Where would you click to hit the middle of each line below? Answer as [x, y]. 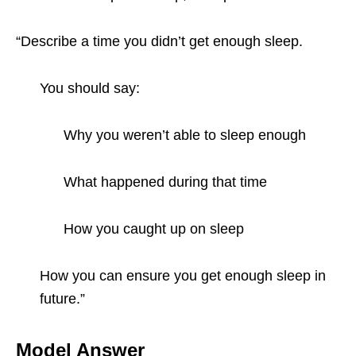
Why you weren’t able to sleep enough [185, 135]
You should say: [90, 88]
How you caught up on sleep [154, 228]
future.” [62, 298]
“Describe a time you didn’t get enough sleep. [159, 41]
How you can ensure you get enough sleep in [183, 275]
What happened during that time [165, 182]
